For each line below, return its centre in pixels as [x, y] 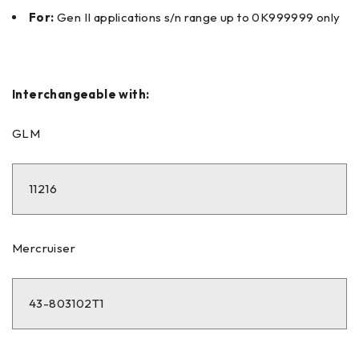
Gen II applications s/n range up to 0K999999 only [197, 17]
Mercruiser [44, 248]
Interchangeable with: [81, 94]
